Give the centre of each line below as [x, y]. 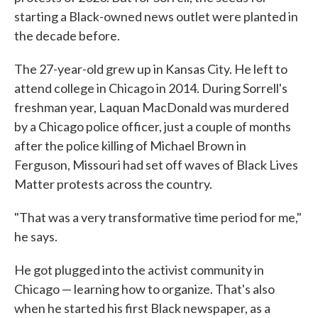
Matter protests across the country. [113, 184]
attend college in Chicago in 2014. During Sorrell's [151, 88]
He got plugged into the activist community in [139, 270]
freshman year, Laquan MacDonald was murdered [152, 108]
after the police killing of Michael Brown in [130, 146]
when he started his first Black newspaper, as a [142, 308]
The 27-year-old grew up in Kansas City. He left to [151, 69]
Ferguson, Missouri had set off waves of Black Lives [156, 165]
